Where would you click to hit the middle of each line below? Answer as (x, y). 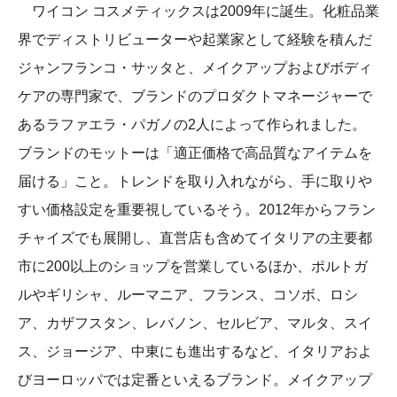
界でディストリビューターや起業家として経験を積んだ (195, 40)
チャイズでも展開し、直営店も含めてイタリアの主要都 (195, 238)
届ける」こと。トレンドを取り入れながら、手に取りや (195, 182)
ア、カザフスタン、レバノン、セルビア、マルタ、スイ (195, 323)
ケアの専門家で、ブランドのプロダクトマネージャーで (195, 97)
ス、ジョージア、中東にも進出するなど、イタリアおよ (195, 352)
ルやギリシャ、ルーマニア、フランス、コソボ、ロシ (188, 295)
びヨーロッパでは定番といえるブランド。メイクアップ (195, 380)
